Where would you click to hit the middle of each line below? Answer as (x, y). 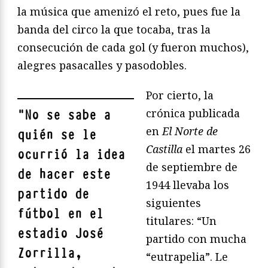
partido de (53, 194)
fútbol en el (60, 214)
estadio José (60, 233)
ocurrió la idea (71, 154)
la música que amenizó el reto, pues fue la (129, 11)
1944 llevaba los (188, 185)
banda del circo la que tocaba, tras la (114, 29)
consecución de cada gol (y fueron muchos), (133, 47)
